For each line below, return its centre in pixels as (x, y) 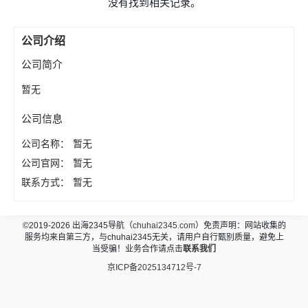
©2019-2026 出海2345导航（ (77, 225)
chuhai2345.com (164, 225)
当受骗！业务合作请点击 (137, 249)
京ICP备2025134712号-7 (154, 267)
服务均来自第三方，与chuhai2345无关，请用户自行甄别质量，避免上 (154, 237)
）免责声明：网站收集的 (240, 225)
